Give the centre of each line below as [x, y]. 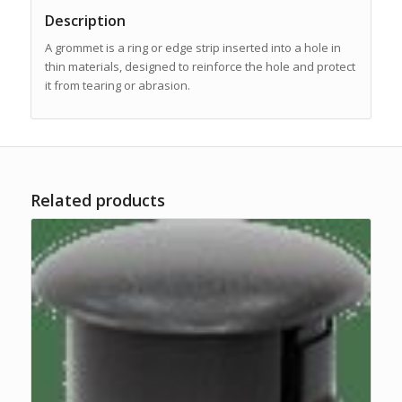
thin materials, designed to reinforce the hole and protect [200, 66]
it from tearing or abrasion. [117, 85]
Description [85, 20]
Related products [97, 200]
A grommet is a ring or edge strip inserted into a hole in [192, 47]
